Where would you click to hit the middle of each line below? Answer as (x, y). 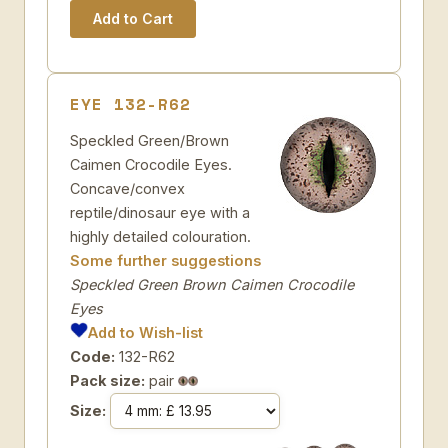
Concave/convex (127, 188)
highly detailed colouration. (160, 236)
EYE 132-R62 (130, 104)
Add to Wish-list (146, 332)
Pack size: (107, 380)
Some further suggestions (165, 260)
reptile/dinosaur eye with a (160, 212)
